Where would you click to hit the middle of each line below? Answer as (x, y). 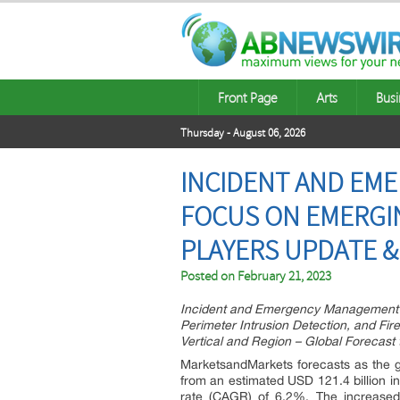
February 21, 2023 (284, 276)
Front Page (248, 97)
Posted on (209, 276)
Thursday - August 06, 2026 (243, 133)
